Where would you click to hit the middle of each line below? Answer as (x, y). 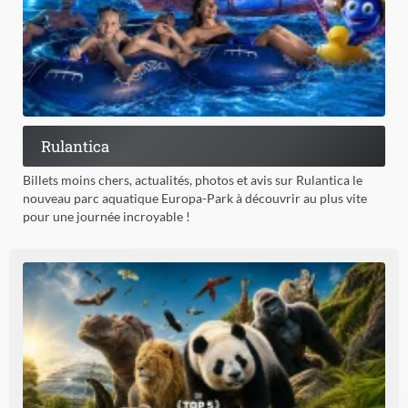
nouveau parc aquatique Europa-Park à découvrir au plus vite (195, 198)
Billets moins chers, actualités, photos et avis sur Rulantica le (193, 179)
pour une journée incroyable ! (107, 216)
